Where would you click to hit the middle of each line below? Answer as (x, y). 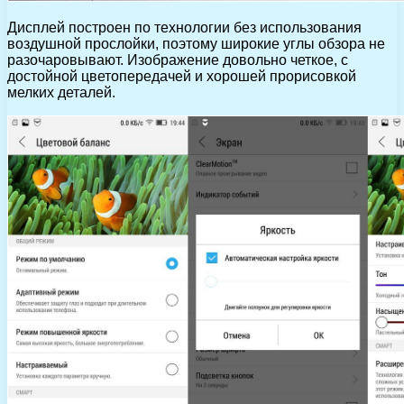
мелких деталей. (61, 92)
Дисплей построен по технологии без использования (184, 27)
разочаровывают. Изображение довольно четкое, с (178, 60)
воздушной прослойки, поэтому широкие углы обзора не (196, 43)
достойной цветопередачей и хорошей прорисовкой (182, 76)
